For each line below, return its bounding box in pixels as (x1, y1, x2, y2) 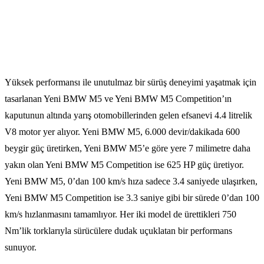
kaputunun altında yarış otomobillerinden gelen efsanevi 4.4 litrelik (5, 110, 252, 120)
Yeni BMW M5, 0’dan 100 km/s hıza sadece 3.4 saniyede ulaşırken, (5, 176, 258, 186)
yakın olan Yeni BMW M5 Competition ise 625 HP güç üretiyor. (5, 159, 244, 170)
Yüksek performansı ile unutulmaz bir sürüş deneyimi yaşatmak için (5, 77, 256, 87)
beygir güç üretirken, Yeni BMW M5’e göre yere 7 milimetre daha (5, 143, 250, 153)
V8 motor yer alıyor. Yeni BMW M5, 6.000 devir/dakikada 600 (5, 126, 240, 137)
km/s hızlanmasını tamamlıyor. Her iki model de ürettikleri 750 (5, 209, 236, 219)
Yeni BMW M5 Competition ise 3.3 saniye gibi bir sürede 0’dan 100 (5, 192, 259, 203)
